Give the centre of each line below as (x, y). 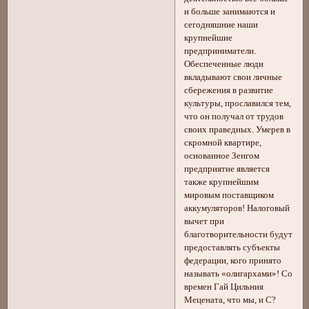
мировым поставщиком (229, 196)
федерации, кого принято (233, 261)
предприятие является (227, 169)
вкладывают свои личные (233, 78)
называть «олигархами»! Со (239, 274)
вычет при (205, 222)
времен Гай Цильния (224, 287)
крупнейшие (209, 38)
